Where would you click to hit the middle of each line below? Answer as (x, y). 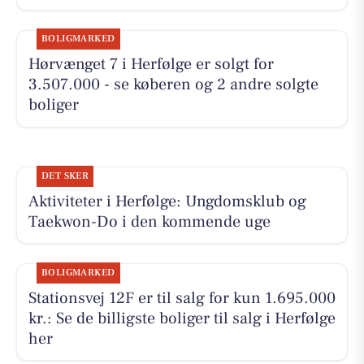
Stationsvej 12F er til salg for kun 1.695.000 (182, 298)
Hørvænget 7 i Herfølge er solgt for (151, 65)
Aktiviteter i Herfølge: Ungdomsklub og (167, 201)
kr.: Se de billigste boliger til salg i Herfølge (182, 318)
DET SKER (65, 175)
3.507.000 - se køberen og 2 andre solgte (173, 85)
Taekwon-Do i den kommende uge (149, 221)
